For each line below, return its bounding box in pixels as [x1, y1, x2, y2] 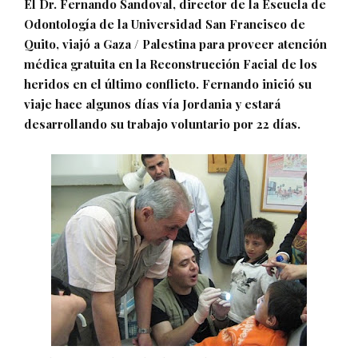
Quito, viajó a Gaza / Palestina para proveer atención [24, 36, 327, 52]
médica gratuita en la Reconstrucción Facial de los [24, 56, 317, 72]
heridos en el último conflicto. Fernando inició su [24, 76, 312, 92]
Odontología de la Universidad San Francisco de [24, 16, 305, 32]
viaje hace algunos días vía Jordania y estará [24, 96, 280, 112]
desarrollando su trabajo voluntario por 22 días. [24, 116, 300, 132]
